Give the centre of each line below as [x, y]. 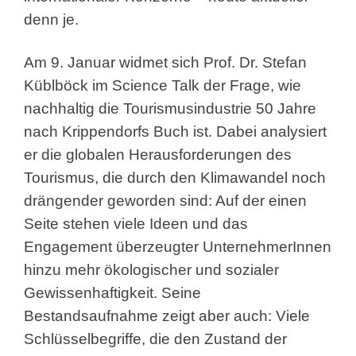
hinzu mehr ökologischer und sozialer [151, 270]
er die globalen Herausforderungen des [158, 155]
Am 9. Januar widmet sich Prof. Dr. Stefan [165, 63]
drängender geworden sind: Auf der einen [165, 201]
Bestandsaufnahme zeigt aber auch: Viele [167, 316]
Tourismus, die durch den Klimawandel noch [175, 178]
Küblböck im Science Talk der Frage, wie [163, 86]
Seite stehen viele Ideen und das [136, 224]
